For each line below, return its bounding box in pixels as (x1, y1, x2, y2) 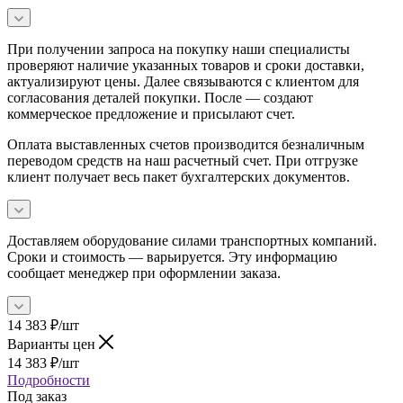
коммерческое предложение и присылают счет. (7, 105, 295, 121)
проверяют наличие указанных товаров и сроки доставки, (7, 57, 364, 73)
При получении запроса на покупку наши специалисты (7, 40, 350, 57)
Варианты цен (7, 336, 99, 352)
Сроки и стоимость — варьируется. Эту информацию (7, 248, 337, 264)
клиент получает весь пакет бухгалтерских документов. (7, 168, 350, 184)
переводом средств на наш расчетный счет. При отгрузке (7, 152, 358, 168)
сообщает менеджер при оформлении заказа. (7, 264, 281, 281)
